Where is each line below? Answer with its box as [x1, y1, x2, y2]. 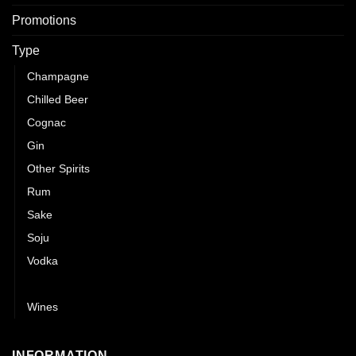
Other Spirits [27, 162, 90, 176]
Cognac [27, 116, 66, 130]
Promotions [12, 14, 76, 28]
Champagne [27, 70, 89, 83]
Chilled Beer [27, 93, 88, 106]
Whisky [27, 277, 67, 291]
